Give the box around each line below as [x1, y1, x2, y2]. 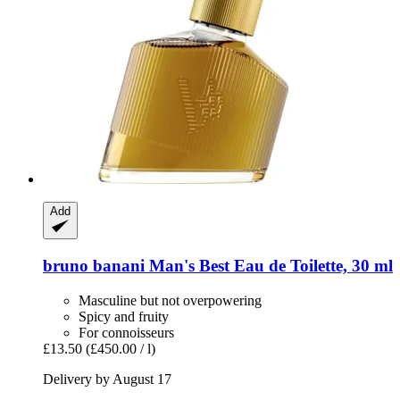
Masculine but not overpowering [79, 292, 262, 308]
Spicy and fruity [79, 308, 169, 324]
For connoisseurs [79, 324, 174, 340]
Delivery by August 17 [43, 371, 171, 387]
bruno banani [43, 255, 145, 275]
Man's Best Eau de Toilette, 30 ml [145, 255, 393, 275]
